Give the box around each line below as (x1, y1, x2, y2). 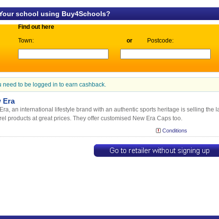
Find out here (18, 23, 54, 30)
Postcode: (145, 37, 176, 44)
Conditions (162, 128, 187, 133)
